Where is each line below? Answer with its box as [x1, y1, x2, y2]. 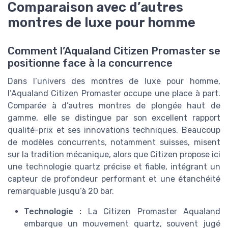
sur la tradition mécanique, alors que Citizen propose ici [8, 149, 220, 159]
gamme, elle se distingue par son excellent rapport [8, 112, 220, 123]
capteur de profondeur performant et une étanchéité [8, 174, 220, 184]
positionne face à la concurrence [8, 56, 173, 69]
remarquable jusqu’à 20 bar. [8, 186, 114, 196]
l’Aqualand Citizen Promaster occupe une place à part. [8, 88, 220, 98]
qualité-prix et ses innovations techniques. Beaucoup [8, 125, 220, 135]
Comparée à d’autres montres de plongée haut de [8, 100, 220, 110]
